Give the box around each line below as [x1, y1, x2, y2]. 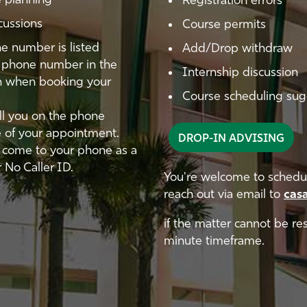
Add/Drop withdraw [182, 42, 293, 56]
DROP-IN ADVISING [178, 134, 284, 145]
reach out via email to [164, 188, 284, 201]
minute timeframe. [164, 235, 265, 248]
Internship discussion [182, 66, 298, 79]
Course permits [182, 19, 266, 32]
